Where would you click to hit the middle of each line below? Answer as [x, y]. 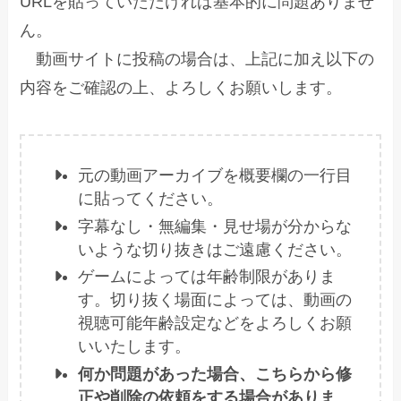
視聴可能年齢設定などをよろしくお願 [215, 324]
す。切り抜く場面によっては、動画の [215, 300]
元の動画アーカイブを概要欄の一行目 [215, 176]
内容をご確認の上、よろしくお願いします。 [181, 88]
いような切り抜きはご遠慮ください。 [215, 249]
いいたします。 [135, 347]
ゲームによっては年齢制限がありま [207, 277]
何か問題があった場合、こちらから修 [215, 374]
